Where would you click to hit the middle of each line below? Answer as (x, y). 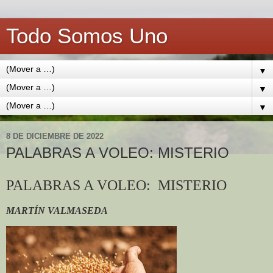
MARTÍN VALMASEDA (57, 210)
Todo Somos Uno (87, 36)
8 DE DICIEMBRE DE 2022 (55, 136)
